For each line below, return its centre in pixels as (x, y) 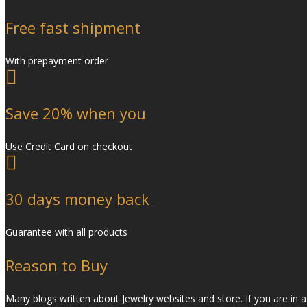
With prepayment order (57, 60)
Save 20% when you (76, 113)
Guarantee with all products (66, 232)
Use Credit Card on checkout (69, 146)
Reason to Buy (57, 265)
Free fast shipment (73, 27)
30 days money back (77, 198)
